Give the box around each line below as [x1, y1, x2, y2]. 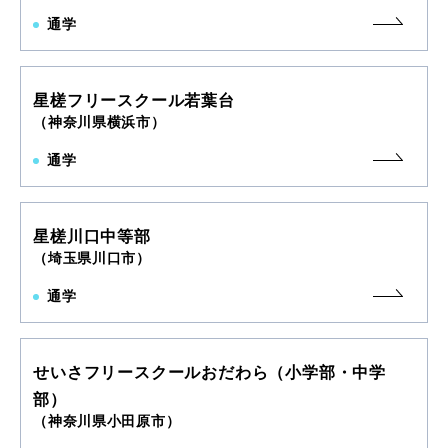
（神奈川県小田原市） [33, 414, 181, 430]
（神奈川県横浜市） [33, 115, 166, 131]
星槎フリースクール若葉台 [33, 92, 235, 110]
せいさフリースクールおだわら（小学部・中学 [33, 364, 387, 382]
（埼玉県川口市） [33, 251, 151, 267]
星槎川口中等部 [33, 228, 151, 246]
